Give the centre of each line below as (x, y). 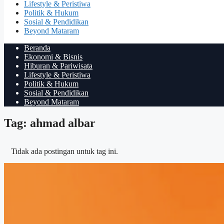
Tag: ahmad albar (50, 123)
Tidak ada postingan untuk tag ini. (64, 151)
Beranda (37, 48)
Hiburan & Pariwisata (58, 66)
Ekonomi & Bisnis (53, 57)
